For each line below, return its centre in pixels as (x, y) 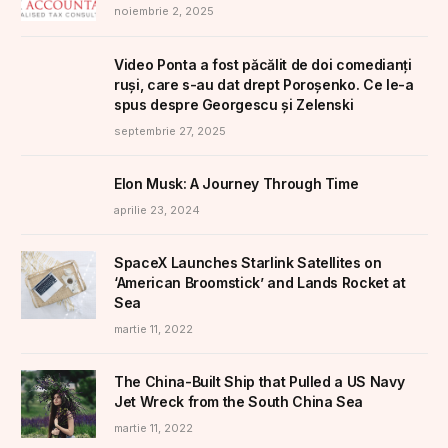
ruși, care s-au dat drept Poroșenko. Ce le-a (264, 84)
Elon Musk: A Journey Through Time (236, 183)
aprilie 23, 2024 (157, 209)
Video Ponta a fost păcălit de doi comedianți (263, 64)
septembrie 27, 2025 (170, 130)
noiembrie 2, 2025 (164, 10)
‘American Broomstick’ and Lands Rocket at (260, 282)
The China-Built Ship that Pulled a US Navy (259, 381)
